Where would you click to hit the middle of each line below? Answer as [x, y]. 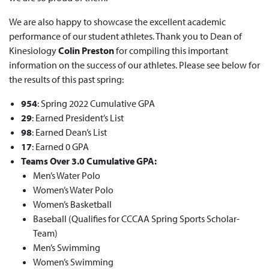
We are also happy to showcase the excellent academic [117, 22]
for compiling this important [171, 50]
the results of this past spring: [66, 79]
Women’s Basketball [72, 204]
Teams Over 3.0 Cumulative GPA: [89, 161]
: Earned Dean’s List [69, 132]
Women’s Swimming [73, 262]
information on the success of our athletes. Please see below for [134, 65]
